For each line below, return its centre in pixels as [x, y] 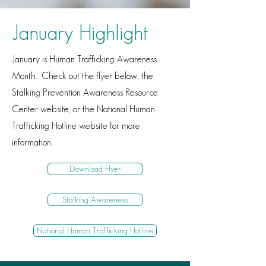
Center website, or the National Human [83, 109]
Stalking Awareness [95, 199]
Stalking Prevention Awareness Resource [85, 92]
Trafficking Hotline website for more [76, 126]
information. [32, 142]
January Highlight [80, 32]
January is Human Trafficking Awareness [84, 59]
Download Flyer [95, 169]
